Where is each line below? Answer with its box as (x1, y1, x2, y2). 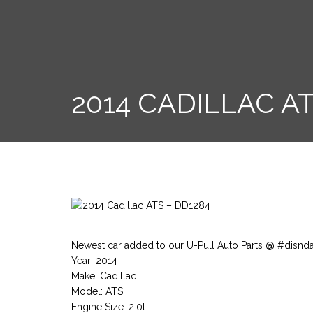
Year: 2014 (71, 255, 117, 267)
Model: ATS (71, 286, 123, 298)
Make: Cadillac (71, 270, 136, 282)
